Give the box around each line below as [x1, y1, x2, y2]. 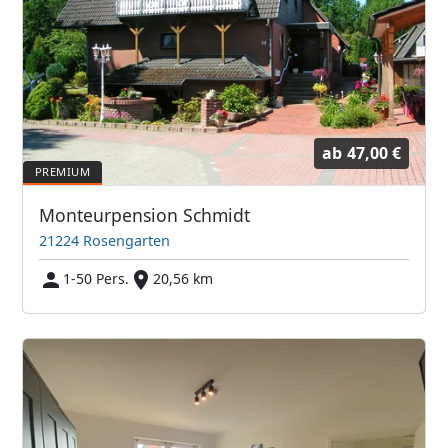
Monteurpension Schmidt [39, 203, 251, 228]
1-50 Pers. [63, 269, 130, 289]
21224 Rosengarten [39, 231, 171, 251]
